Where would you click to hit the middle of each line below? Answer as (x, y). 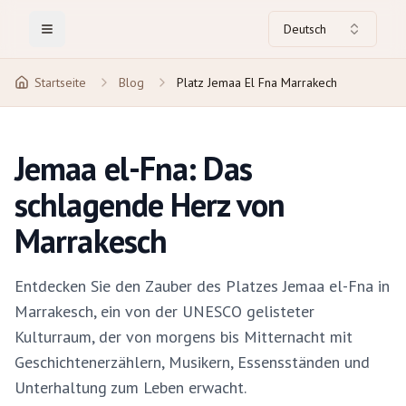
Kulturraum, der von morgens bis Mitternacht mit (184, 337)
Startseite (60, 82)
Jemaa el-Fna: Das (133, 168)
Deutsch (305, 29)
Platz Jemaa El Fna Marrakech (257, 82)
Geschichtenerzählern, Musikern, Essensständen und (192, 362)
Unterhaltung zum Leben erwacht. (130, 387)
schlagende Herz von (150, 204)
